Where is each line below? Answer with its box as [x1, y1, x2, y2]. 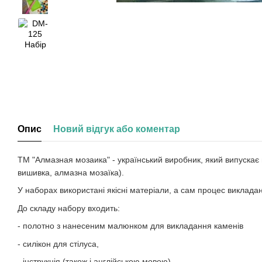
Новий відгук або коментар [53, 124, 180, 134]
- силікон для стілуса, [18, 239, 99, 249]
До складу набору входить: [18, 203, 120, 213]
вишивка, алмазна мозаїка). [18, 168, 124, 177]
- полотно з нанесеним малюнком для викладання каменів [18, 221, 243, 231]
